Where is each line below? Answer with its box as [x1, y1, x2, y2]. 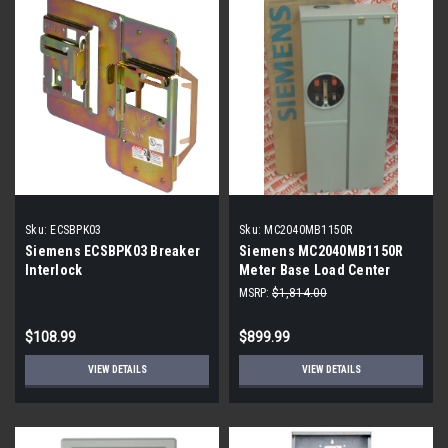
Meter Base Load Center [239, 261, 391, 278]
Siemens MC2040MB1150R [239, 242, 404, 259]
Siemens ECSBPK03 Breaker [25, 242, 200, 259]
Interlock [25, 261, 83, 278]
